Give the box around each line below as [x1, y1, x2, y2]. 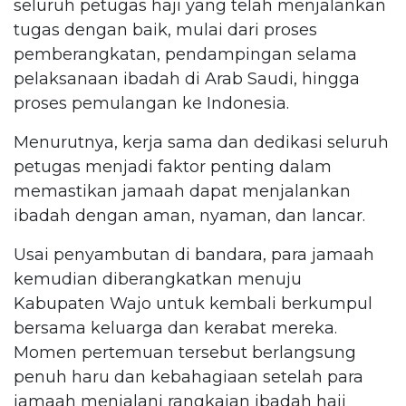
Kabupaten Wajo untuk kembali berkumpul [14, 293, 372, 314]
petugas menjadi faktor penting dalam [14, 156, 332, 177]
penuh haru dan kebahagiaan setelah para [14, 366, 363, 387]
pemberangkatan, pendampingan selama [14, 43, 357, 64]
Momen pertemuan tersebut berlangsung [14, 342, 356, 362]
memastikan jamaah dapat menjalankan [14, 180, 351, 201]
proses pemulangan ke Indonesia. [14, 92, 289, 113]
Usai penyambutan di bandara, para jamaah [14, 244, 374, 265]
